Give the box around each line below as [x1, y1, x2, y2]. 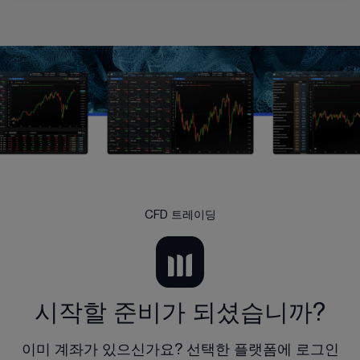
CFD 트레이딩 [144, 209, 216, 221]
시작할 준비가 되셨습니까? [35, 300, 325, 325]
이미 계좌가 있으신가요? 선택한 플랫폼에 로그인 [21, 342, 339, 357]
